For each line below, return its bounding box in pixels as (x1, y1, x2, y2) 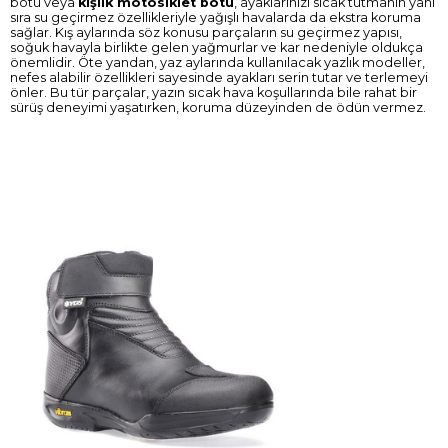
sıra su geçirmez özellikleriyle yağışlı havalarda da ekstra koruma (10, 9, 421, 25)
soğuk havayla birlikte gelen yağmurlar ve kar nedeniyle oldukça (10, 39, 423, 55)
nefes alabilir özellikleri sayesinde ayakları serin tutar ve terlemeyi (10, 69, 428, 85)
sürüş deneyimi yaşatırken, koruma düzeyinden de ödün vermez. (10, 99, 429, 115)
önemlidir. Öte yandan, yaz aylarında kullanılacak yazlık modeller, (10, 54, 425, 70)
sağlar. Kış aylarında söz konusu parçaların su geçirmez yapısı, (10, 24, 402, 40)
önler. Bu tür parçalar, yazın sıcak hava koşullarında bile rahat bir (10, 84, 417, 100)
